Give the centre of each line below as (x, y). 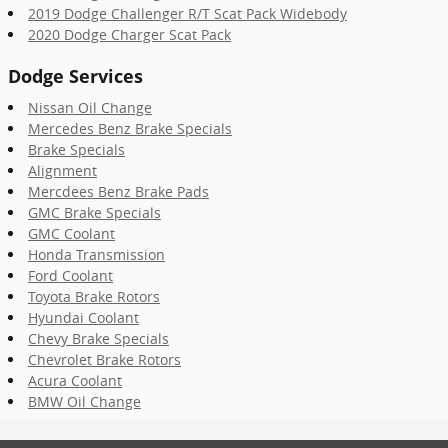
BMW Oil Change (84, 401)
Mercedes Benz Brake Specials (130, 128)
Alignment (62, 170)
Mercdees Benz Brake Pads (118, 191)
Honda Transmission (96, 254)
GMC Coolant (71, 233)
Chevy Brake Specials (98, 338)
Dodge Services (75, 75)
